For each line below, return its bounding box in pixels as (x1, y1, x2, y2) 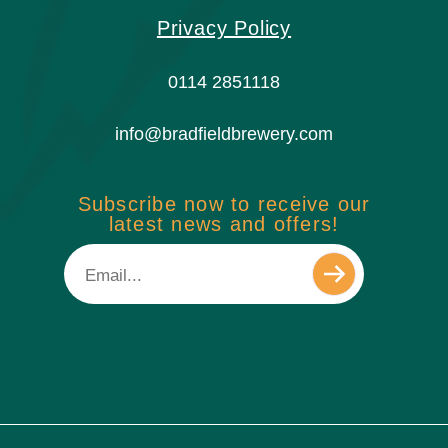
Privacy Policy (156, 17, 292, 40)
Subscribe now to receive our (77, 193, 371, 216)
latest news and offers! (108, 213, 340, 236)
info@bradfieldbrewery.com (115, 124, 333, 145)
